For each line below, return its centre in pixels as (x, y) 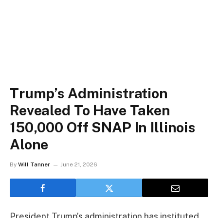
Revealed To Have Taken (90, 110)
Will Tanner (34, 164)
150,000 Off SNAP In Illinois (102, 127)
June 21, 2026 (79, 164)
